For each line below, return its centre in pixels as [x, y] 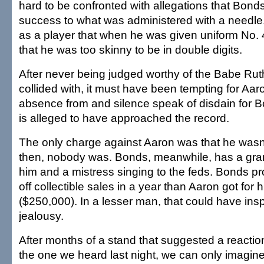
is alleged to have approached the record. [124, 118]
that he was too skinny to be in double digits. [131, 49]
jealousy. [41, 216]
